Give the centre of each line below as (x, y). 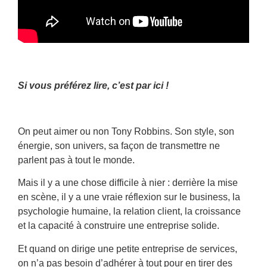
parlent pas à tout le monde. (76, 160)
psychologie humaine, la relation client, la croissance (129, 212)
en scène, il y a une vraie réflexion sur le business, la (129, 197)
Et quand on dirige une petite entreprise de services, (128, 249)
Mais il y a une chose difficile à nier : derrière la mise (128, 183)
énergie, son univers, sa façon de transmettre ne (119, 145)
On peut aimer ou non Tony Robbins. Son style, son (126, 131)
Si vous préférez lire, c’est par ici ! (93, 86)
